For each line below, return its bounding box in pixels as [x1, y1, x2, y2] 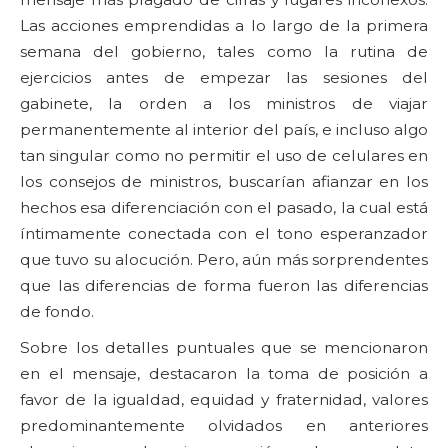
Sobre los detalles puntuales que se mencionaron [20, 337, 428, 357]
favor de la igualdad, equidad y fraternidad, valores [20, 389, 428, 409]
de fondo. [20, 301, 94, 321]
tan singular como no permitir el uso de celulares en [20, 145, 428, 165]
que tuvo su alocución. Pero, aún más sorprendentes [20, 249, 428, 269]
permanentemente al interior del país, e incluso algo [20, 119, 428, 139]
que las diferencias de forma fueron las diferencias [20, 275, 428, 295]
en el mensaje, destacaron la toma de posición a [20, 363, 428, 383]
